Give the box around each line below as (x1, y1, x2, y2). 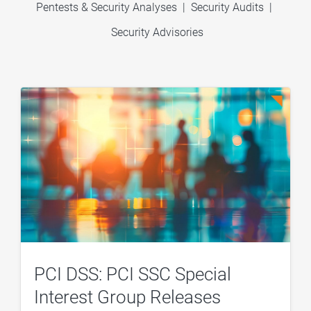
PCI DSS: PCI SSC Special (34, 264, 232, 285)
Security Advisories (110, 26, 203, 39)
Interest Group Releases (34, 287, 221, 308)
